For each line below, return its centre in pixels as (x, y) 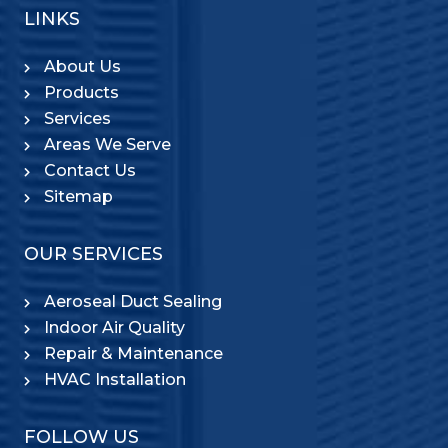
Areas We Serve (107, 145)
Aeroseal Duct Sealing (133, 302)
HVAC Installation (115, 380)
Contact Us (90, 171)
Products (81, 93)
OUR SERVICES (93, 254)
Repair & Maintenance (133, 354)
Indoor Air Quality (114, 328)
